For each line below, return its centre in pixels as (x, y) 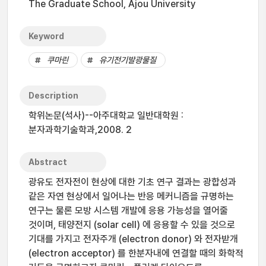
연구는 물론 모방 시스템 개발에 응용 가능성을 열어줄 (128, 210)
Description (53, 96)
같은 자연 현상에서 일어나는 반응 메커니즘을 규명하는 (131, 196)
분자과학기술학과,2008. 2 (80, 130)
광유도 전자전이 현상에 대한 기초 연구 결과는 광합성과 (132, 182)
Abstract (48, 162)
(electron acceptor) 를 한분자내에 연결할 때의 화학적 (136, 253)
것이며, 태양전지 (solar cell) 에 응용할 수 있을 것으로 (132, 225)
